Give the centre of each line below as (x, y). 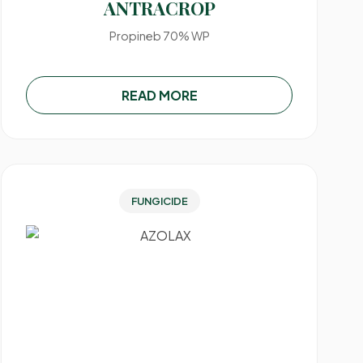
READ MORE (159, 95)
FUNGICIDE (159, 201)
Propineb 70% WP (159, 36)
